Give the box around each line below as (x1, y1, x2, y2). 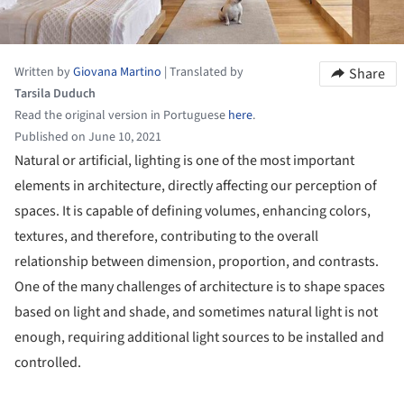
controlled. (14, 352, 81, 372)
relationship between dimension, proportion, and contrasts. (14, 251, 379, 271)
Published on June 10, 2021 (14, 127, 161, 146)
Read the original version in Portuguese (14, 106, 228, 124)
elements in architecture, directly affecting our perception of (14, 175, 377, 196)
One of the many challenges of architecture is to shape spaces (14, 276, 385, 297)
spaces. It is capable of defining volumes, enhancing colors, (14, 200, 371, 221)
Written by (14, 62, 73, 81)
